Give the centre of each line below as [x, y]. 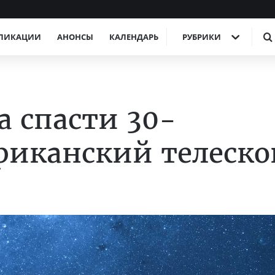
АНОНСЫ [75, 37]
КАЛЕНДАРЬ [134, 37]
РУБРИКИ [202, 37]
